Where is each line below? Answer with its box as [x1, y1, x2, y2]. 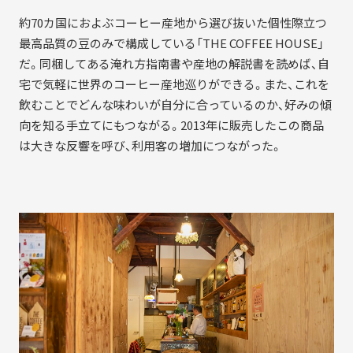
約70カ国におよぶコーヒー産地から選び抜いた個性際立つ [18, 14, 327, 32]
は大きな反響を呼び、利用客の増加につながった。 [18, 137, 282, 155]
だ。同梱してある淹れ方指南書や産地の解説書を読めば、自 [18, 55, 329, 73]
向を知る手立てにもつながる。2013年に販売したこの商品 [18, 117, 324, 135]
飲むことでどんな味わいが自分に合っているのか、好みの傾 [18, 96, 332, 114]
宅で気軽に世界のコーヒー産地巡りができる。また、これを [18, 76, 329, 94]
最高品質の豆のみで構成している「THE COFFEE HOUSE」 [18, 35, 324, 53]
